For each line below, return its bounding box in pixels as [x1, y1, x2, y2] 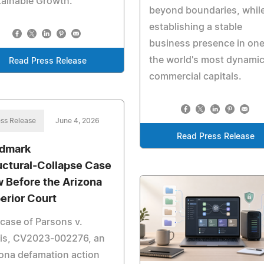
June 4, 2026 [55, 117, 100, 125]
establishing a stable [148, 22, 242, 32]
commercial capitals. [148, 71, 242, 81]
